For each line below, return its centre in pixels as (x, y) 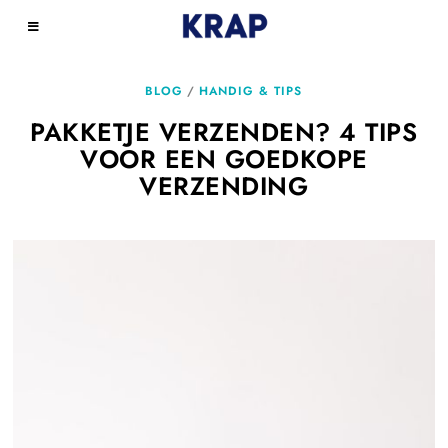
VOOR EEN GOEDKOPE (224, 159)
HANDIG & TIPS (251, 90)
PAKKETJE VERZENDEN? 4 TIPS (224, 132)
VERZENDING (224, 186)
